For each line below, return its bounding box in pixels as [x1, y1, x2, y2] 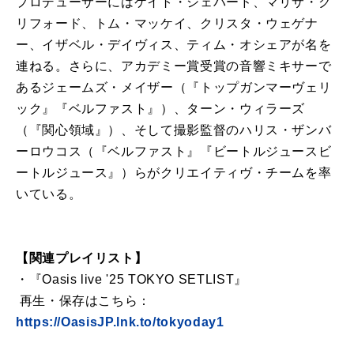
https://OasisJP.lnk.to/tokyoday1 [16, 315, 224, 330]
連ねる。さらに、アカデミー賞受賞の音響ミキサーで [16, 59, 332, 73]
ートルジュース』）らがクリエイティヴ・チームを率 [16, 166, 332, 180]
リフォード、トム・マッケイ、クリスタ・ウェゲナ [16, 17, 318, 31]
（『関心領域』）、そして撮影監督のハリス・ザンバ [16, 123, 332, 137]
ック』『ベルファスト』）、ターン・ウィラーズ [16, 102, 306, 116]
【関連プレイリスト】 [16, 251, 148, 265]
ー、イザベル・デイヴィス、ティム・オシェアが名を [16, 38, 332, 52]
